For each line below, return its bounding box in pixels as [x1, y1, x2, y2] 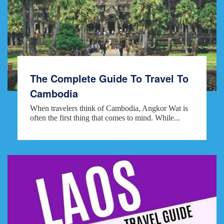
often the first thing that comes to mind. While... [30, 113, 180, 122]
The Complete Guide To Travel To [30, 71, 188, 86]
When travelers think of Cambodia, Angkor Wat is [30, 104, 188, 113]
